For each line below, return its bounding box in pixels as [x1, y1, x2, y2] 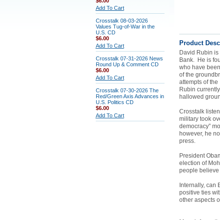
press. [179, 137, 195, 144]
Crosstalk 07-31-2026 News [95, 55, 163, 61]
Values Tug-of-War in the [95, 24, 155, 29]
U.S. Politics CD [95, 99, 134, 105]
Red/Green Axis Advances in [95, 93, 164, 99]
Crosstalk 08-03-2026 [95, 18, 148, 24]
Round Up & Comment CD [95, 61, 159, 67]
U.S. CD [95, 29, 115, 35]
